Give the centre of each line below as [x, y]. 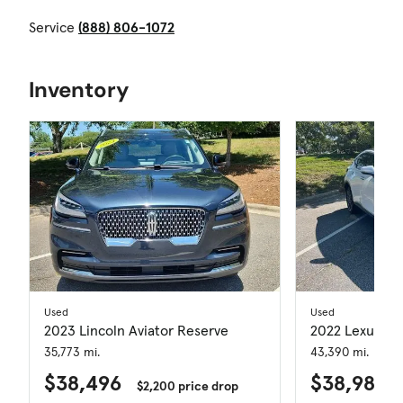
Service [52, 27]
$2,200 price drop [188, 385]
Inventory [79, 89]
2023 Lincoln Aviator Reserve [136, 330]
